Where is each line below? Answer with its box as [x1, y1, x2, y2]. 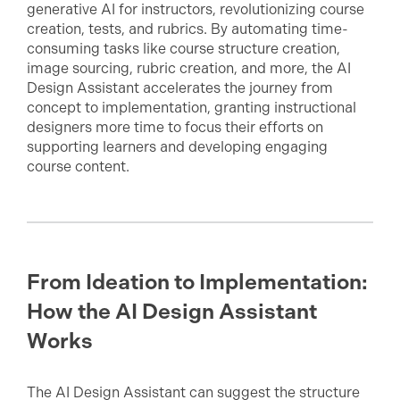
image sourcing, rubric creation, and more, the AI [27, 60, 351, 77]
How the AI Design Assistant [27, 299, 317, 324]
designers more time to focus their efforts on [27, 119, 323, 136]
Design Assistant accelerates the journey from [27, 79, 333, 96]
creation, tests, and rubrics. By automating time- [27, 21, 348, 37]
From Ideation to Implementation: [27, 270, 368, 295]
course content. [27, 158, 129, 175]
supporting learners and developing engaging [27, 138, 328, 155]
